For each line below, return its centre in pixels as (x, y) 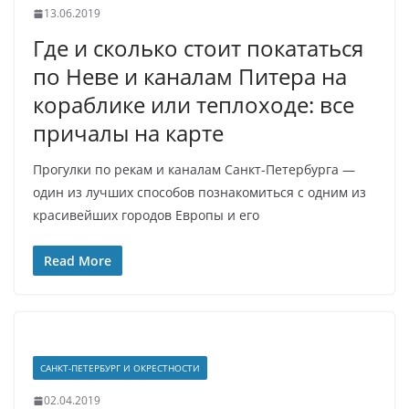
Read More (78, 261)
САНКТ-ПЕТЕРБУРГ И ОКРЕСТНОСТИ (120, 368)
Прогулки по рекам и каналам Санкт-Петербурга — (194, 169)
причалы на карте (128, 133)
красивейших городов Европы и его (146, 215)
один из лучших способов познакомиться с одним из (199, 192)
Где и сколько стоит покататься (198, 48)
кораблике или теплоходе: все (194, 105)
